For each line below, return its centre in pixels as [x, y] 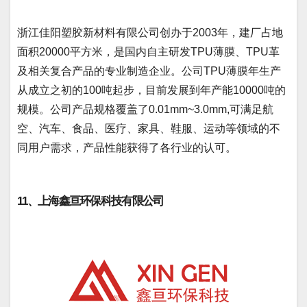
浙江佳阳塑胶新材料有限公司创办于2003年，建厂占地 [150, 32]
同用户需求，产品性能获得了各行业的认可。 [127, 147]
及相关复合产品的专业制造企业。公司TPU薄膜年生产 [149, 71]
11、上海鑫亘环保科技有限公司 [90, 201]
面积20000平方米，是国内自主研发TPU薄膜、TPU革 [148, 51]
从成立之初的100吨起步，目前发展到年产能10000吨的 [151, 90]
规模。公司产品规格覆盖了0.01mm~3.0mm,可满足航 [145, 109]
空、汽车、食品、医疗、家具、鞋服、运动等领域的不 [149, 128]
